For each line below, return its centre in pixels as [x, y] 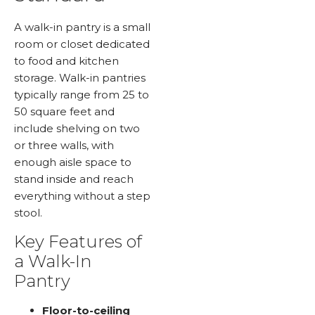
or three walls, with [64, 146]
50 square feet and [64, 112]
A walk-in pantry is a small [82, 27]
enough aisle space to [73, 162]
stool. [28, 213]
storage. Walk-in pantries [80, 78]
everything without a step [82, 196]
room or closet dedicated [82, 44]
